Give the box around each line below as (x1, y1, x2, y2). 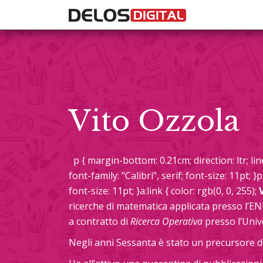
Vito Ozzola (69, 103, 240, 139)
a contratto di (69, 215, 130, 228)
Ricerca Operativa (130, 215, 203, 228)
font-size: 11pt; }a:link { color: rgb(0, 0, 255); (69, 184, 259, 197)
